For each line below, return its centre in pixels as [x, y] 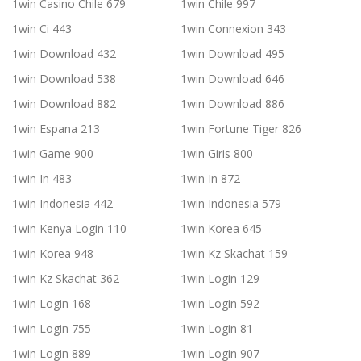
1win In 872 [210, 179]
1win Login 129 [220, 279]
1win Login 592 [220, 304]
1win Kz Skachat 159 [234, 254]
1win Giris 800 [217, 154]
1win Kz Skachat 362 [66, 279]
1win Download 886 [232, 104]
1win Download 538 [64, 79]
